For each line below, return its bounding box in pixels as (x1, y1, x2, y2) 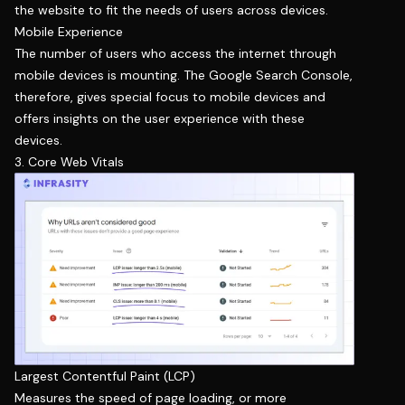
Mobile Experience (14, 24, 123, 41)
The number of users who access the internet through (14, 45, 336, 62)
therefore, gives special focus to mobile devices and (14, 89, 325, 106)
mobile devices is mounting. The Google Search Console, (14, 67, 353, 84)
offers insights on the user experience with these (14, 110, 305, 127)
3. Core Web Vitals (14, 154, 124, 171)
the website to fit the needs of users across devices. (14, 2, 328, 19)
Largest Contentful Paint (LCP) (14, 368, 195, 385)
